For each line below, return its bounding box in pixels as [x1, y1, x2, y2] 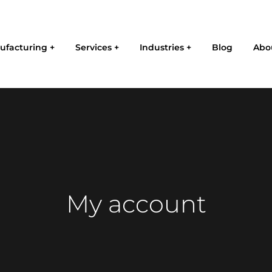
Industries [140, 41, 184, 53]
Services [75, 41, 112, 53]
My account [66, 189, 206, 219]
